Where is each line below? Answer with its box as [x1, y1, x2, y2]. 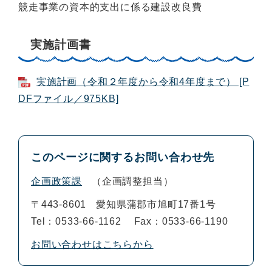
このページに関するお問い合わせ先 [31, 151, 215, 163]
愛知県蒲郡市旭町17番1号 [96, 199, 216, 209]
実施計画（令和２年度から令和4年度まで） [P [36, 76, 250, 87]
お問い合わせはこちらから [31, 239, 154, 250]
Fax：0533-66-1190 [134, 216, 228, 226]
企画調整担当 [101, 175, 163, 186]
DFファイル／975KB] [18, 93, 119, 104]
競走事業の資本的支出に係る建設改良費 [18, 1, 202, 12]
